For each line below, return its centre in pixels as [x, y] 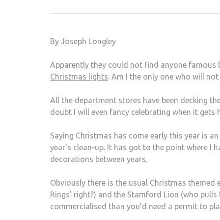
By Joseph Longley [84, 41]
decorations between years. [99, 159]
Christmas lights [79, 77]
